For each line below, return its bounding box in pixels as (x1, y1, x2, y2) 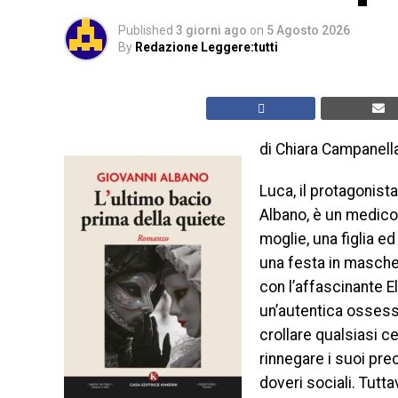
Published (118, 23, 173, 37)
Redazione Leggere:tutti (135, 40, 278, 54)
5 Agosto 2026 (267, 23, 350, 37)
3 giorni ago (176, 23, 247, 37)
